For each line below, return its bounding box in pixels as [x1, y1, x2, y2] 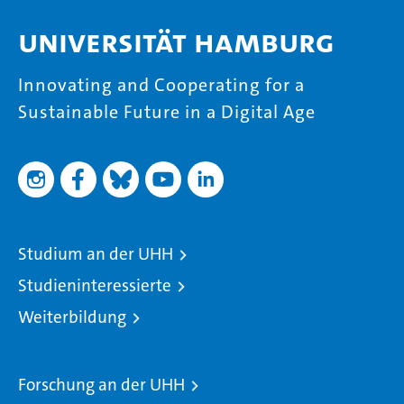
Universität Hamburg [18, 21, 335, 64]
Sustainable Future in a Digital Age [18, 100, 316, 124]
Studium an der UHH [18, 243, 173, 266]
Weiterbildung [18, 306, 126, 329]
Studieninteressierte [18, 274, 171, 298]
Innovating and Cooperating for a [18, 73, 305, 97]
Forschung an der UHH [18, 373, 185, 397]
